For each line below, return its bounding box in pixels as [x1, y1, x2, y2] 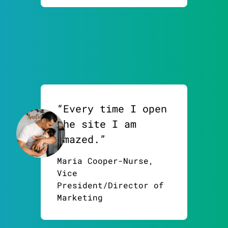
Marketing [57, 192, 103, 203]
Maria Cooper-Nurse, [57, 155, 154, 166]
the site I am [57, 117, 136, 131]
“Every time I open [57, 102, 167, 116]
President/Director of [57, 180, 164, 191]
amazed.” [57, 132, 106, 146]
